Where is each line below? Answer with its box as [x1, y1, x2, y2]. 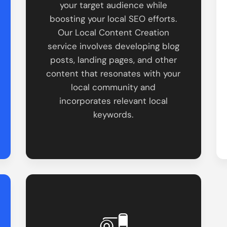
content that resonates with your [46, 67, 181, 79]
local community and [71, 81, 156, 93]
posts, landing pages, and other [50, 54, 177, 65]
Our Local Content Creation [57, 26, 169, 38]
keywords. [93, 108, 134, 120]
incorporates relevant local [59, 95, 168, 106]
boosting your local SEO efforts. [50, 13, 177, 24]
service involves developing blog [47, 40, 179, 52]
